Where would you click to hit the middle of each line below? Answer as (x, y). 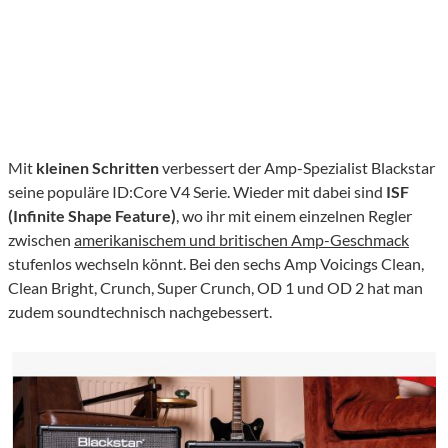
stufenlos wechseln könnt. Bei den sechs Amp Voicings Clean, (216, 264)
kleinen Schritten (99, 168)
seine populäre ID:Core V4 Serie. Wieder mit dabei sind (197, 192)
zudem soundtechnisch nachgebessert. (140, 312)
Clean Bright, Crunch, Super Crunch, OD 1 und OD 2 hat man (215, 288)
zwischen (41, 240)
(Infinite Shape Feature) (92, 216)
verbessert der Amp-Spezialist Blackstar (298, 168)
